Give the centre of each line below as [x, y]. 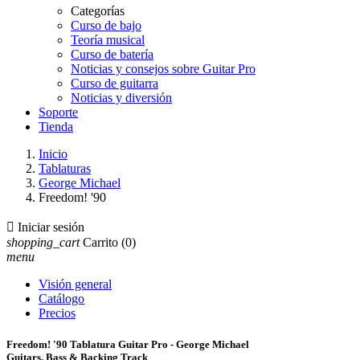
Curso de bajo [106, 25]
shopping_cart [43, 242]
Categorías [98, 11]
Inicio [53, 154]
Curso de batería [112, 54]
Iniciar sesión [51, 227]
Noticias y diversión [121, 98]
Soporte [58, 112]
